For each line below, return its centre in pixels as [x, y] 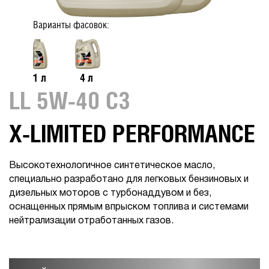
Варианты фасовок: [71, 25]
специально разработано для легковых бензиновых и [129, 180]
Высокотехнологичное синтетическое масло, [112, 166]
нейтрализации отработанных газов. [91, 221]
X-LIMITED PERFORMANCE [132, 133]
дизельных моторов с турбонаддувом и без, [110, 193]
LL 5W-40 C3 [70, 100]
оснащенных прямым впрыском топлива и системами [129, 207]
